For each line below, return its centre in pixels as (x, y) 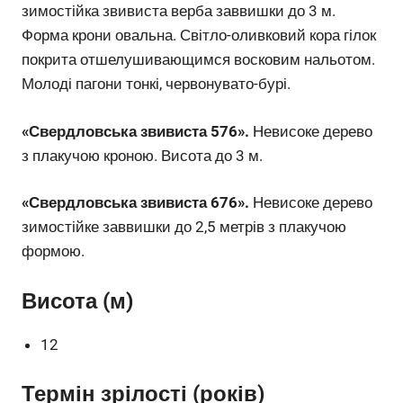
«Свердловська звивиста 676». (135, 203)
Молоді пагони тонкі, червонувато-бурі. (156, 84)
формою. (53, 251)
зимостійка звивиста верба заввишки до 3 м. (179, 11)
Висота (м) (77, 301)
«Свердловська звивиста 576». (135, 131)
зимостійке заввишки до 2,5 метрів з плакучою (184, 227)
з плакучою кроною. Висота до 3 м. (142, 155)
